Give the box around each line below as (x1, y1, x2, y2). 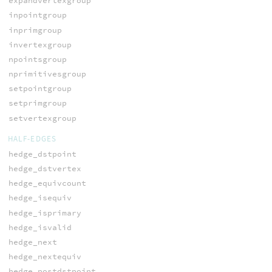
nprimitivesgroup (8, 69, 86, 80)
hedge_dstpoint (8, 148, 76, 159)
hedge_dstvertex (8, 163, 81, 174)
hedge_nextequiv (8, 251, 81, 262)
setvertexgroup (8, 112, 76, 123)
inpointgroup (8, 10, 67, 21)
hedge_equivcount (8, 178, 86, 189)
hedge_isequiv (8, 192, 72, 203)
